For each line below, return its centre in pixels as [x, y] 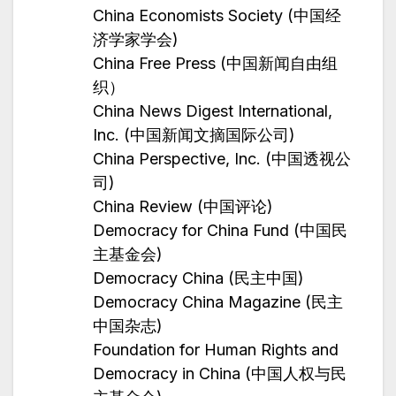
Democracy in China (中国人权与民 [220, 374]
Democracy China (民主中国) [198, 278]
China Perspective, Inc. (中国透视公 [222, 159]
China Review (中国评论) [183, 207]
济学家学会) [136, 40]
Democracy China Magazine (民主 [218, 302]
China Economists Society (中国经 [217, 16]
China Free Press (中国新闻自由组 [215, 64]
